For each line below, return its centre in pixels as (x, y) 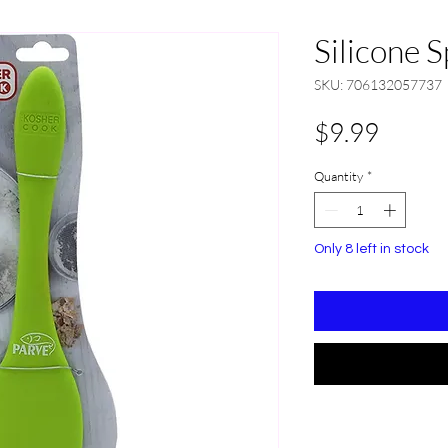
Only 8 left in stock (371, 248)
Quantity (338, 176)
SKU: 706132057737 (378, 84)
